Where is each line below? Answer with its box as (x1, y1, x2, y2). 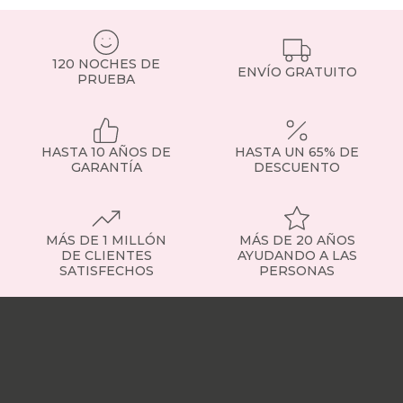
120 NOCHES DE (52, 56, 160, 73)
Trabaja (62, 331, 115, 349)
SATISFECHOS (58, 263, 154, 280)
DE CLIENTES (60, 247, 152, 264)
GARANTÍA (70, 159, 142, 176)
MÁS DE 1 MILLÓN (46, 232, 166, 249)
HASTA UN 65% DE (235, 144, 359, 161)
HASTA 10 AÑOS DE (41, 144, 171, 161)
